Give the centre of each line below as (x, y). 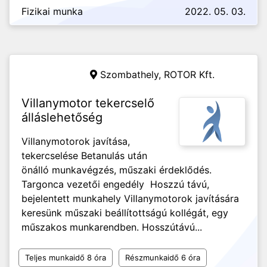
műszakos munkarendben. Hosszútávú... (112, 227)
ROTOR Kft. (189, 74)
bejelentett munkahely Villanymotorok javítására (130, 198)
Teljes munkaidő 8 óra (66, 257)
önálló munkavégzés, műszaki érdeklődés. (117, 170)
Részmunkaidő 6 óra (163, 257)
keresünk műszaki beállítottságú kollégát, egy (125, 213)
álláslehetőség (62, 117)
